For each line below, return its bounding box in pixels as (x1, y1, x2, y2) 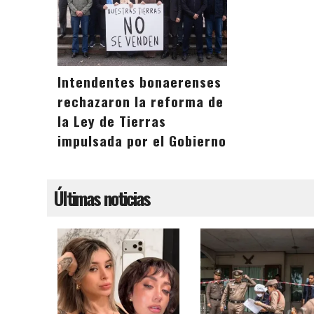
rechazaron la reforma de (57, 91, 224, 112)
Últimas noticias (54, 184, 150, 212)
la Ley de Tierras (57, 111, 166, 132)
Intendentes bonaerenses (57, 71, 221, 93)
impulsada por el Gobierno (57, 130, 226, 151)
